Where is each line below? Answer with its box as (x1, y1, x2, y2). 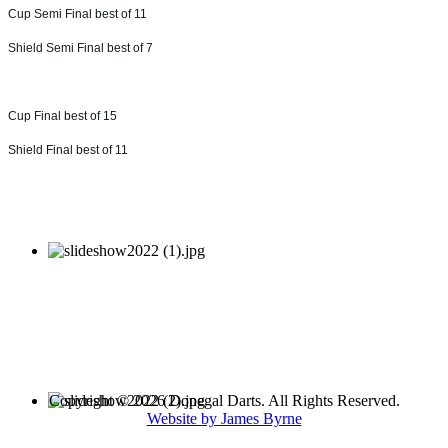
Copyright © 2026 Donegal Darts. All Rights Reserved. (48, 391, 400, 409)
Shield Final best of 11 (8, 142, 128, 157)
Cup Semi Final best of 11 (8, 6, 147, 21)
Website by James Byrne (146, 409, 302, 427)
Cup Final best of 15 (8, 108, 117, 123)
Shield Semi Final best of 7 (8, 40, 153, 55)
